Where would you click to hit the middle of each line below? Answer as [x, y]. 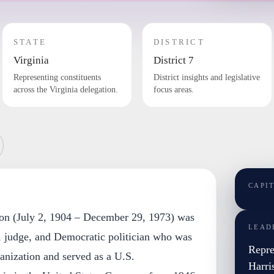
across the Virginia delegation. [65, 90]
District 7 [173, 60]
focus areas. [173, 90]
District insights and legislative [206, 77]
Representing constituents [57, 77]
